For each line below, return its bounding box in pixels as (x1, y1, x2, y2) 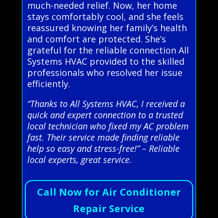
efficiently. (27, 77, 70, 90)
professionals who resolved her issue (27, 66, 182, 78)
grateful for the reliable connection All (27, 44, 189, 56)
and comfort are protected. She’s (27, 33, 166, 45)
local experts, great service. (27, 153, 132, 165)
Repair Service (73, 201, 145, 215)
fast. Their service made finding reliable (27, 131, 180, 143)
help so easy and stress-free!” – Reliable (27, 142, 180, 154)
